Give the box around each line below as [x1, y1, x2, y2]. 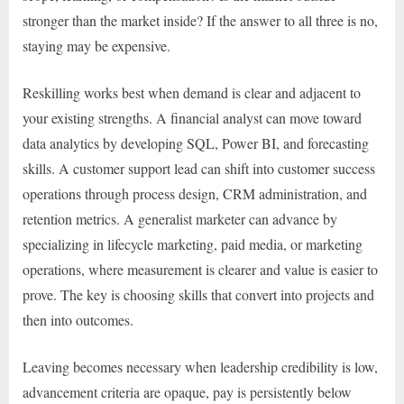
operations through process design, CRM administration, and [23, 184, 367, 204]
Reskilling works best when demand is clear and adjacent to [23, 83, 361, 103]
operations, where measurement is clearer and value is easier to [23, 260, 378, 280]
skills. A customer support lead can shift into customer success [23, 159, 375, 179]
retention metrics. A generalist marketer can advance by [23, 209, 337, 229]
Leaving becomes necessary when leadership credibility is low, [23, 357, 378, 377]
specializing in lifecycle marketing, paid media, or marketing [23, 234, 363, 254]
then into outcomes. [23, 310, 133, 330]
